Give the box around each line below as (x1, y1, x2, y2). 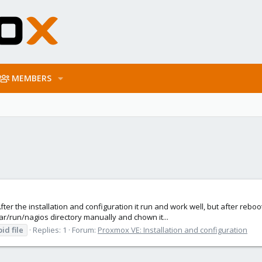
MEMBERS (12, 73, 52, 84)
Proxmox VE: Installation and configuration (98, 224, 247, 235)
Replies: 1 (33, 224, 67, 235)
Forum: (72, 224, 98, 235)
